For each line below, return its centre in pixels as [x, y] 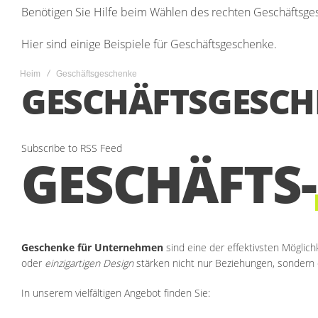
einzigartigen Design [89, 263]
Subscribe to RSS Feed [72, 148]
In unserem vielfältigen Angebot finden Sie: [116, 293]
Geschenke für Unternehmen [92, 247]
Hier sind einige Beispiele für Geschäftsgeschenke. [149, 44]
